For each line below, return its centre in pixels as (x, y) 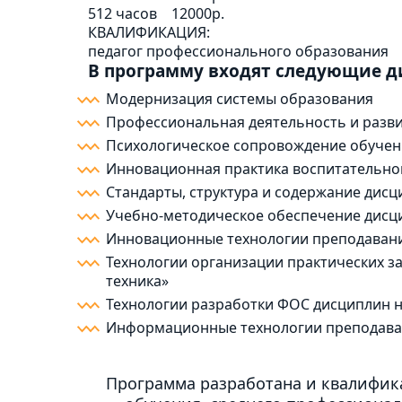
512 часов (122, 13)
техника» (137, 281)
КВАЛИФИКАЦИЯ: (149, 32)
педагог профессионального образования (238, 51)
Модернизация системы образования (240, 99)
